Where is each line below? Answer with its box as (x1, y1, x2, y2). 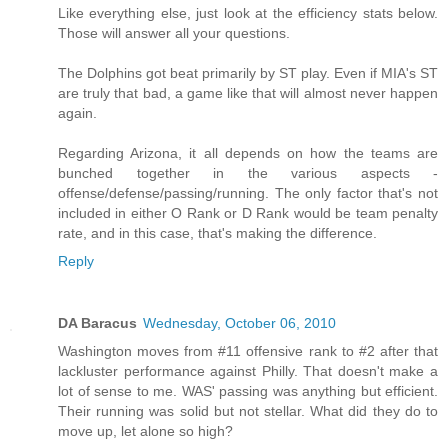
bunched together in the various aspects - (58, 165, 438, 182)
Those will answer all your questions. (58, 25, 290, 42)
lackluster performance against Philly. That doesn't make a (58, 363, 438, 380)
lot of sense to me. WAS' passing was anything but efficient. (58, 383, 438, 400)
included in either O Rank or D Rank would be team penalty (58, 205, 438, 222)
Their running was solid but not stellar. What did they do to (58, 403, 438, 420)
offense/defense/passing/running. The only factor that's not (58, 185, 438, 202)
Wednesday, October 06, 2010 (143, 315, 336, 332)
